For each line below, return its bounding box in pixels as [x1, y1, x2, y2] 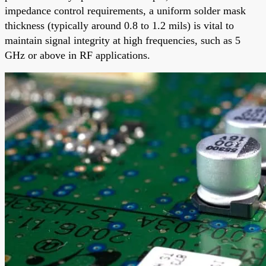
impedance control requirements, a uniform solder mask [5, 4, 246, 17]
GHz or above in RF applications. [5, 49, 150, 61]
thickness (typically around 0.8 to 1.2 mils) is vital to [5, 19, 234, 31]
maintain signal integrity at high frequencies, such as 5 [5, 34, 240, 46]
